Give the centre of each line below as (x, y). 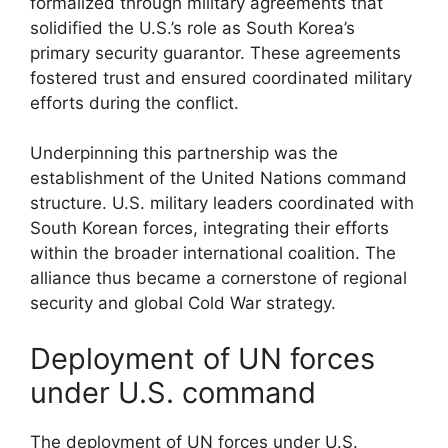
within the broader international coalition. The (213, 253)
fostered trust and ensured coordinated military (221, 77)
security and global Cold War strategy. (183, 303)
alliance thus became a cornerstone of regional (218, 278)
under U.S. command (173, 392)
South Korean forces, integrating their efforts (209, 228)
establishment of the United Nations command (218, 178)
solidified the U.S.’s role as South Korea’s (192, 27)
